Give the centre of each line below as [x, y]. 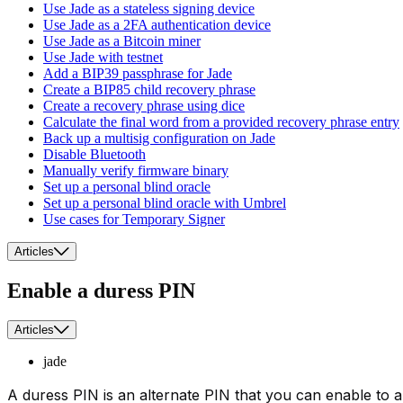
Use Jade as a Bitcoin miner [122, 40]
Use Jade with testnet [103, 57]
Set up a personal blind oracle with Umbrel [165, 202]
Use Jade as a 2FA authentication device [157, 24]
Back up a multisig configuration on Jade [159, 138]
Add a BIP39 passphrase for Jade [138, 73]
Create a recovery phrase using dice [144, 105]
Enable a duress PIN [101, 290]
